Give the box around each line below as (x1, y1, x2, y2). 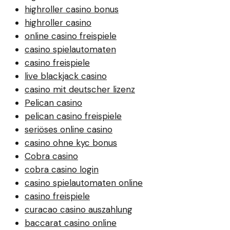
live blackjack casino (25, 70, 107, 82)
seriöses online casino (25, 123, 112, 135)
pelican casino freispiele (25, 110, 122, 122)
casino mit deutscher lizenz (25, 83, 135, 95)
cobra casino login (25, 163, 99, 175)
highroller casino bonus (25, 3, 119, 15)
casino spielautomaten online (25, 177, 143, 188)
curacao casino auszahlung (25, 203, 132, 215)
